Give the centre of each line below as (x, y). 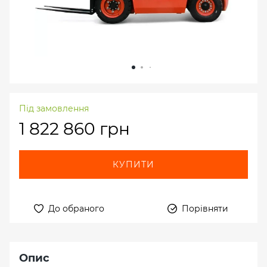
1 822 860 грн (74, 129)
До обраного (76, 209)
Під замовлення (54, 109)
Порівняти (205, 209)
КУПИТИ (133, 165)
